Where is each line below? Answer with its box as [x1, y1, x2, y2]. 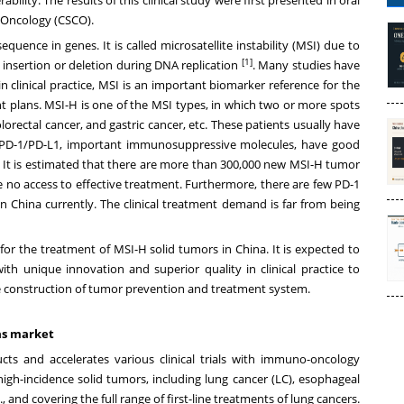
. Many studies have [252, 56, 361, 73]
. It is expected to [265, 240, 361, 257]
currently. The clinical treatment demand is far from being [41, 195, 361, 212]
